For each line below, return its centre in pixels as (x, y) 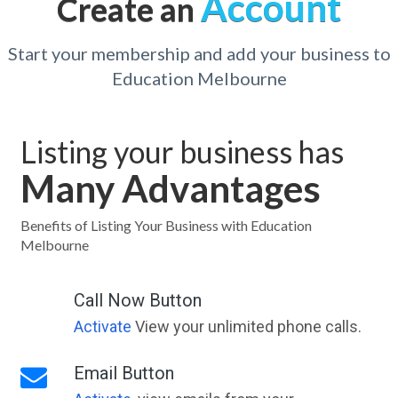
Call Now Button (137, 300)
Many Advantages (170, 188)
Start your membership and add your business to (199, 53)
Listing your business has (182, 151)
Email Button (123, 373)
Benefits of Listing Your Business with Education (166, 225)
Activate (102, 326)
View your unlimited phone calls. (246, 326)
